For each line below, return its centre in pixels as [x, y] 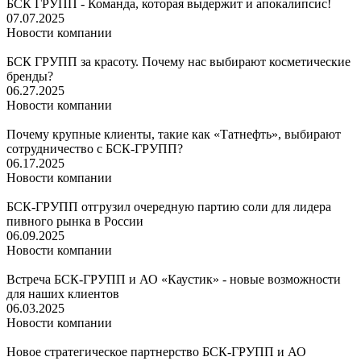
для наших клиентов [63, 293]
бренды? [30, 76]
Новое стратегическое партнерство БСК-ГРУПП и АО [156, 351]
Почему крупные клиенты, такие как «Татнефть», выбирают [174, 134]
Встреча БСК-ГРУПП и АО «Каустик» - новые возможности [174, 279]
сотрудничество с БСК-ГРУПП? [95, 148]
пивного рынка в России [75, 221]
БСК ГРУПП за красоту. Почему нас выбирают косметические [178, 61]
